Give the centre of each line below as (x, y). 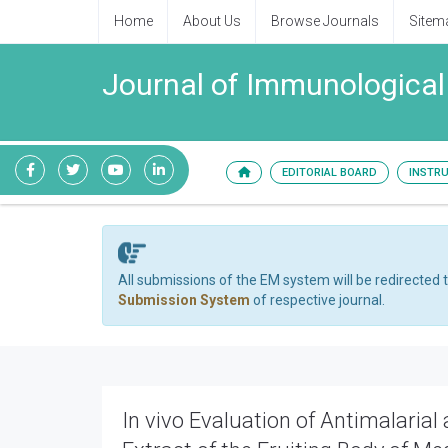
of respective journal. (317, 300)
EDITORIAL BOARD (329, 172)
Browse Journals (325, 21)
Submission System (184, 300)
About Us (212, 21)
